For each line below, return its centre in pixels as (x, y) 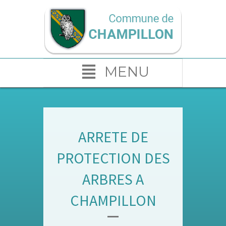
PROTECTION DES (113, 158)
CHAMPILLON (113, 200)
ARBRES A (113, 179)
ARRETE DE (113, 136)
